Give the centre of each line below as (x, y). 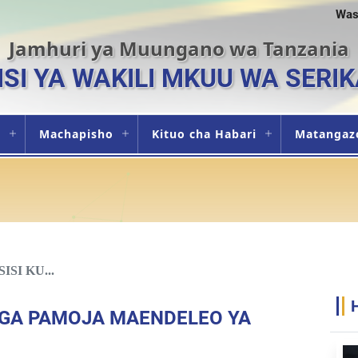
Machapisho (76, 134)
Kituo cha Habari (204, 134)
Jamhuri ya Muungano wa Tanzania (179, 48)
